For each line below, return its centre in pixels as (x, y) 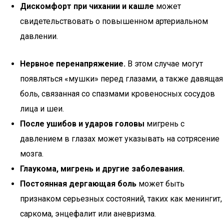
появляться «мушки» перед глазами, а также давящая (121, 79)
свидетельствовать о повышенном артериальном (114, 21)
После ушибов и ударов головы (82, 124)
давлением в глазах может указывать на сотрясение (120, 139)
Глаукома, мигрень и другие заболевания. (102, 169)
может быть (160, 184)
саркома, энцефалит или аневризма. (88, 214)
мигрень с (164, 124)
